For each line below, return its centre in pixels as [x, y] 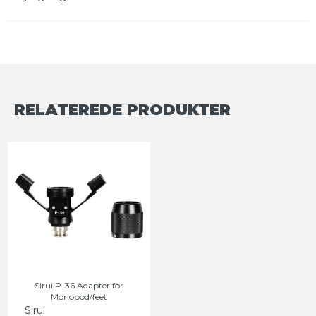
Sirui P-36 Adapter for [79, 285]
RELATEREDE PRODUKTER [122, 109]
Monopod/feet [79, 296]
